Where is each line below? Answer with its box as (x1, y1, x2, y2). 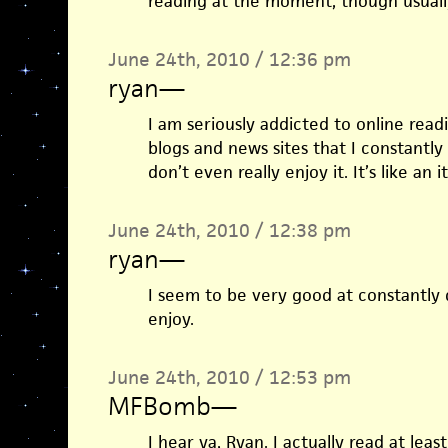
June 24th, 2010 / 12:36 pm (107, 47, 351, 72)
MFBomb (107, 390, 211, 422)
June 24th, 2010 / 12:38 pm (107, 218, 351, 243)
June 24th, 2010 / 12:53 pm (107, 365, 351, 390)
